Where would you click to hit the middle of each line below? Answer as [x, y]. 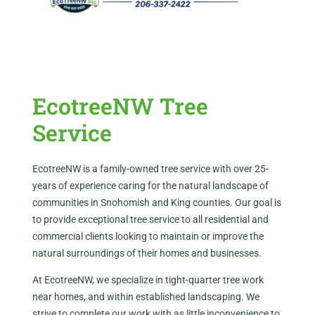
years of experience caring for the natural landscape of [150, 185]
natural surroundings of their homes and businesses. [147, 253]
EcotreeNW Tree [120, 105]
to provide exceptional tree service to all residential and [150, 219]
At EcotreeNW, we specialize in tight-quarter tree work [148, 280]
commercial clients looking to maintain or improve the [148, 236]
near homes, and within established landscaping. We [146, 297]
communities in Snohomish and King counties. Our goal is [156, 202]
